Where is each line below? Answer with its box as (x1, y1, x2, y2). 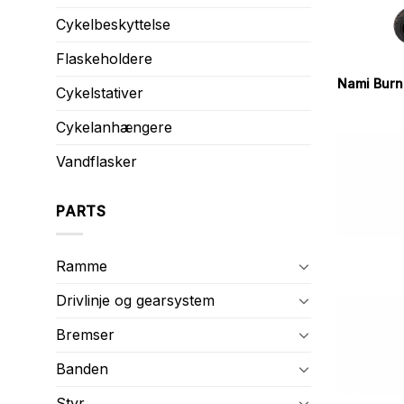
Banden (56, 359, 108, 378)
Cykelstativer (56, 84, 143, 102)
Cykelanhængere (56, 118, 172, 136)
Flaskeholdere (56, 50, 152, 68)
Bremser (56, 325, 115, 344)
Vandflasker (56, 152, 137, 170)
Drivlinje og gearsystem (56, 290, 215, 309)
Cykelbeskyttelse (56, 15, 170, 33)
